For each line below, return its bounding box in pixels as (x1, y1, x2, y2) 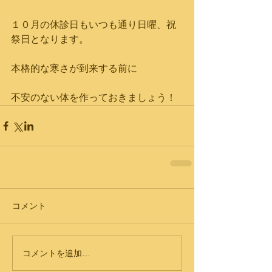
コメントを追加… (22, 248, 90, 258)
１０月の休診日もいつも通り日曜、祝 (11, 19, 176, 30)
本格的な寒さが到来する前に (11, 63, 137, 73)
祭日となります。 (11, 34, 89, 44)
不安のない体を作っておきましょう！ (11, 92, 176, 103)
